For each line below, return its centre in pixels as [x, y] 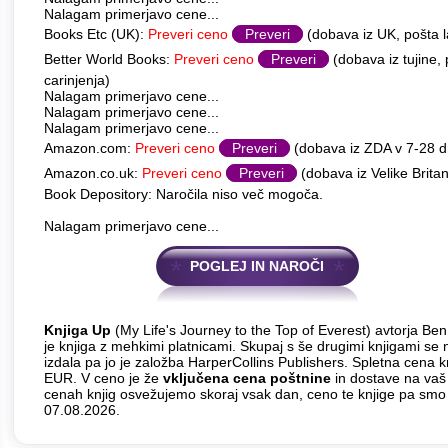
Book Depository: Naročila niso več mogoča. [183, 194]
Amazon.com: [89, 148]
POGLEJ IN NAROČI [257, 266]
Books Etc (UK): [96, 34]
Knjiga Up [77, 330]
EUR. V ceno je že [103, 378]
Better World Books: [109, 59]
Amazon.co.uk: [93, 173]
